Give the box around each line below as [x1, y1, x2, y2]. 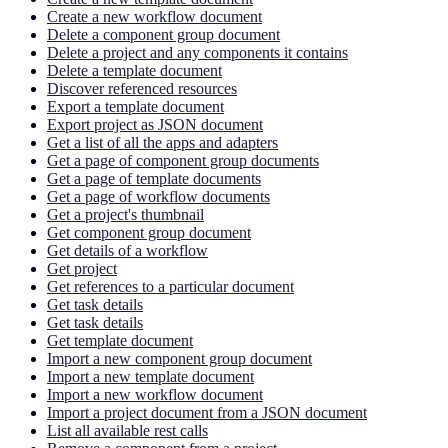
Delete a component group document [47, 25, 280, 43]
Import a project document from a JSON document [47, 403, 367, 421]
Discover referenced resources [47, 79, 237, 97]
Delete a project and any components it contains [47, 43, 348, 61]
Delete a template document [47, 61, 222, 79]
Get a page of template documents [47, 169, 261, 187]
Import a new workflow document [47, 385, 263, 403]
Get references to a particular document [47, 277, 294, 295]
